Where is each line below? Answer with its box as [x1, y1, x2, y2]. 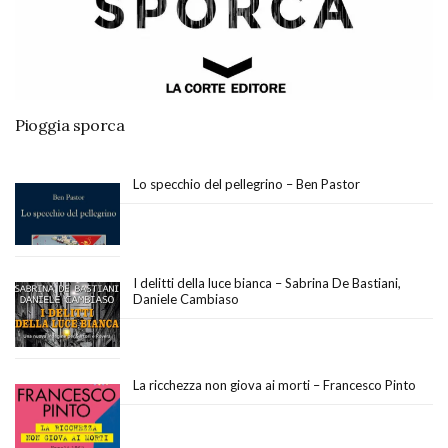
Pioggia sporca [15, 114, 125, 135]
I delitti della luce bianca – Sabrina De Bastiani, [133, 275, 401, 292]
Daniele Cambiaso [133, 291, 239, 308]
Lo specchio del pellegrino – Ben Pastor [133, 175, 360, 192]
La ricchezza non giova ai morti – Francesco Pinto [133, 376, 416, 393]
